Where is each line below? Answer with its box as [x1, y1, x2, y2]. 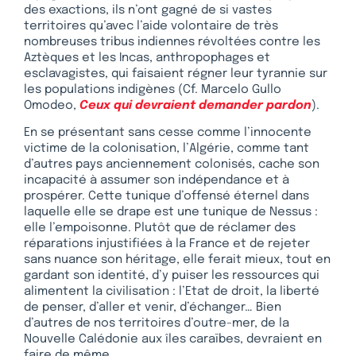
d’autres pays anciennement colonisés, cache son [24, 158, 319, 172]
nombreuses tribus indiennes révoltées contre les [24, 35, 320, 48]
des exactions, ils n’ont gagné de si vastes [24, 3, 272, 17]
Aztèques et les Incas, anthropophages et [24, 51, 270, 64]
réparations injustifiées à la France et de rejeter [24, 238, 310, 251]
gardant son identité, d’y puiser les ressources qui [24, 269, 319, 283]
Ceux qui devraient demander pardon [79, 99, 311, 112]
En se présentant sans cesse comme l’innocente [24, 126, 311, 140]
